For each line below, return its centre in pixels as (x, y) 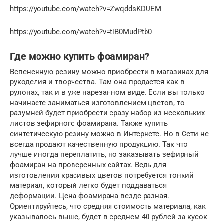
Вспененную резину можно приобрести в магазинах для (109, 71)
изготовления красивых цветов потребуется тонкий (102, 175)
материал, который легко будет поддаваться (88, 185)
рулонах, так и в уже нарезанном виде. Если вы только (107, 92)
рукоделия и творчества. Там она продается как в (97, 82)
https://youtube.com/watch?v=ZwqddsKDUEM (86, 9)
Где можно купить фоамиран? (80, 56)
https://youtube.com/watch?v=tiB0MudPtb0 (81, 31)
